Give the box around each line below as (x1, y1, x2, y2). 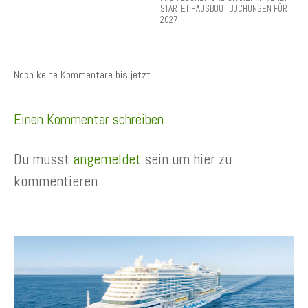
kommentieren (14, 171, 98, 191)
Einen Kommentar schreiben (14, 110, 164, 129)
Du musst (14, 149, 73, 169)
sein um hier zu (141, 149, 232, 169)
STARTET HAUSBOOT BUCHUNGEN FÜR (159, 3, 287, 15)
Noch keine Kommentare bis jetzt (14, 67, 151, 82)
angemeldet (73, 149, 141, 169)
